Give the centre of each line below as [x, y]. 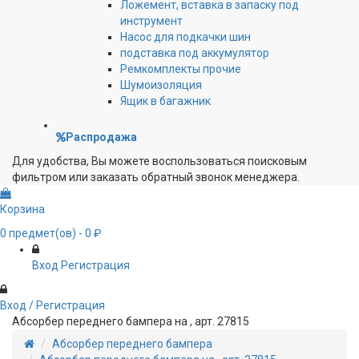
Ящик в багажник [165, 101]
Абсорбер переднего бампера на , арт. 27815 [131, 322]
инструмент [151, 21]
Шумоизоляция [161, 85]
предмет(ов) [41, 234]
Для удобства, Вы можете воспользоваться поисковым [159, 161]
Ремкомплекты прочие [181, 69]
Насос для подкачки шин [186, 37]
